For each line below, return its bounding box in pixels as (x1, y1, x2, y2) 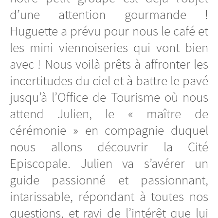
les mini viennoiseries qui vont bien (10, 39, 208, 56)
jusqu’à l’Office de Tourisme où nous (10, 89, 208, 106)
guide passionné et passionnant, (10, 171, 208, 188)
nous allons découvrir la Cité (10, 138, 208, 155)
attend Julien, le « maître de (10, 105, 208, 122)
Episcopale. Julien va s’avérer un (10, 155, 208, 172)
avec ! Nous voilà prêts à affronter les (10, 55, 208, 73)
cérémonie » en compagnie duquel (10, 122, 208, 139)
